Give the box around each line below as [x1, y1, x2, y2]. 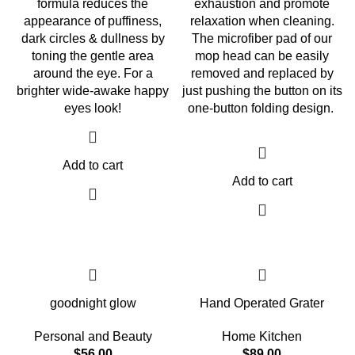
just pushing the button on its [181, 84, 342, 97]
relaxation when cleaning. [189, 14, 334, 28]
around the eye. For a [32, 67, 153, 80]
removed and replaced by [190, 67, 334, 80]
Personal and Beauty [33, 330, 152, 343]
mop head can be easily [195, 49, 330, 63]
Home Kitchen [222, 330, 303, 343]
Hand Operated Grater [200, 296, 325, 310]
